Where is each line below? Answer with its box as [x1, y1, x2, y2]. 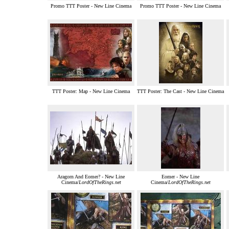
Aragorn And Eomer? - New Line [57, 174, 125, 180]
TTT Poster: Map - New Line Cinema [52, 88, 130, 95]
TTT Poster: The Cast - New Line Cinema [137, 88, 224, 95]
